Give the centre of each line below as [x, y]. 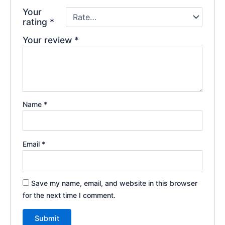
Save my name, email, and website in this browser [115, 183]
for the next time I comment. [69, 195]
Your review [49, 40]
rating [36, 22]
